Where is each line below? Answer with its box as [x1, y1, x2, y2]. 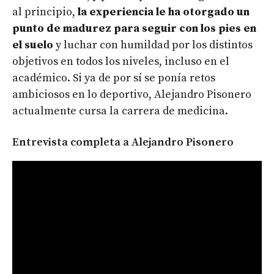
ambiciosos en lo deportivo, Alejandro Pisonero [12, 87, 251, 102]
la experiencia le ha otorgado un [78, 4, 250, 19]
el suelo [12, 37, 53, 52]
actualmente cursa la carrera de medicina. [12, 103, 228, 118]
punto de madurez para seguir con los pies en [12, 21, 256, 35]
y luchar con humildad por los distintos [53, 37, 253, 52]
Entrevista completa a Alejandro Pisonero [12, 135, 234, 149]
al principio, [12, 4, 78, 19]
